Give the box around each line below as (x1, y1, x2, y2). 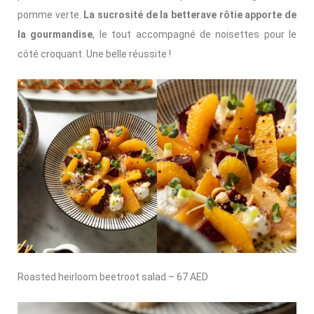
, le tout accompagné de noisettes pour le (93, 28, 296, 40)
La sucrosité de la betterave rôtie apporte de (83, 8, 297, 20)
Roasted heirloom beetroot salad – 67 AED (18, 271, 208, 283)
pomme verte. (18, 8, 84, 20)
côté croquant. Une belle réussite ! (18, 48, 171, 60)
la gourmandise (18, 28, 93, 40)
